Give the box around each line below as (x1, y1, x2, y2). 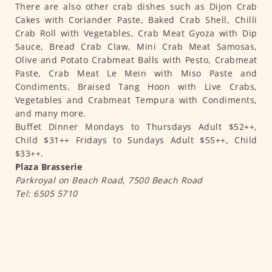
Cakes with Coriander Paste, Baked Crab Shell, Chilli (15, 14, 257, 26)
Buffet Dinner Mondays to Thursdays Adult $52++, (15, 121, 257, 133)
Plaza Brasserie (15, 161, 85, 173)
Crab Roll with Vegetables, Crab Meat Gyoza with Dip (15, 27, 257, 39)
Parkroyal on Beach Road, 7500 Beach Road (15, 174, 205, 186)
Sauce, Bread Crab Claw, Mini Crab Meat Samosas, (15, 41, 257, 53)
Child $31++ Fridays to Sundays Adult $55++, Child (15, 134, 257, 146)
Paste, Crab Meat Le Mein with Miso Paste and (15, 67, 257, 80)
